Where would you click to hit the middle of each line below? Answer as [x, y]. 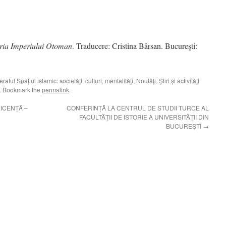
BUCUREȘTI [184, 126]
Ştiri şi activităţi [179, 80]
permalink [55, 90]
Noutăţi [146, 80]
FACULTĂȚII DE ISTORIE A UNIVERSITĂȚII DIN [144, 117]
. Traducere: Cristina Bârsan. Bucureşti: [135, 46]
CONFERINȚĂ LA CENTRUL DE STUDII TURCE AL [138, 108]
